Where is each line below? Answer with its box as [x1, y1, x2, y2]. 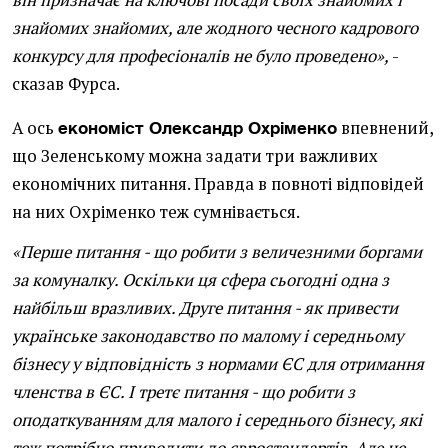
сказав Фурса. [12, 73, 120, 95]
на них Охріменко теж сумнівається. [12, 201, 300, 223]
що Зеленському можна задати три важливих [12, 145, 378, 167]
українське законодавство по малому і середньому [12, 325, 403, 347]
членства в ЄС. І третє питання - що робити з [12, 381, 355, 403]
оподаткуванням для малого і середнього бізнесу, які [12, 409, 422, 431]
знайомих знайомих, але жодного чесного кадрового [12, 17, 418, 39]
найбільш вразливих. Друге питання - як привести [12, 297, 398, 319]
